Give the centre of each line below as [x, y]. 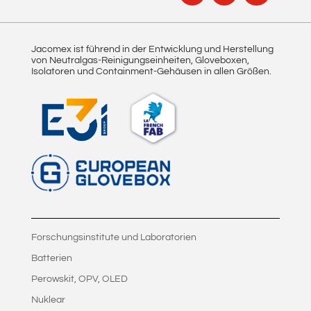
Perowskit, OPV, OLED [79, 279]
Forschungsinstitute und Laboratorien [114, 238]
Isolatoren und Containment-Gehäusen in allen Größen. [151, 72]
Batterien [51, 259]
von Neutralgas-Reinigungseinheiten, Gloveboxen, [140, 61]
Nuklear [48, 300]
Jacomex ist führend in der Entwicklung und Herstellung [152, 50]
